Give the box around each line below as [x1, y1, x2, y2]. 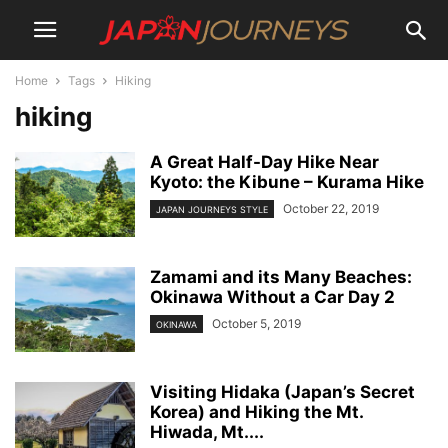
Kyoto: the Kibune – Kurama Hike [150, 172, 424, 192]
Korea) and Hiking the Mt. [150, 402, 363, 422]
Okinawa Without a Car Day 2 [150, 287, 395, 307]
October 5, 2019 [212, 316, 301, 331]
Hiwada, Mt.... [150, 422, 264, 442]
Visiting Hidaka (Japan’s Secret [150, 382, 415, 402]
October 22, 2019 [283, 201, 379, 216]
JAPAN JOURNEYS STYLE [156, 204, 268, 216]
